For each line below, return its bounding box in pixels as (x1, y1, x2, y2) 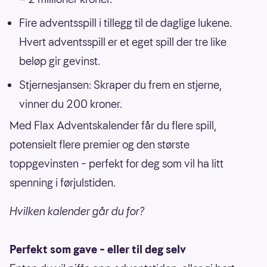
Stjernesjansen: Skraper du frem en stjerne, (19, 77, 222, 92)
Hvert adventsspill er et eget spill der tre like (19, 34, 226, 49)
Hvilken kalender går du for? (10, 203, 145, 219)
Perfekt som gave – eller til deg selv (10, 241, 186, 257)
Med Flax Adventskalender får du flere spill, (10, 117, 216, 133)
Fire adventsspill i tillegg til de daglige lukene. (19, 15, 232, 30)
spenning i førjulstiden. (10, 175, 116, 190)
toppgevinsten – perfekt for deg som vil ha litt (10, 156, 223, 171)
